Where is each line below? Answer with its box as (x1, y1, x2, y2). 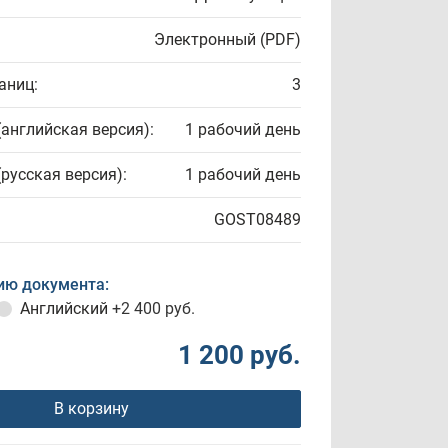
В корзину (53, 399, 129, 418)
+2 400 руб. (112, 299, 195, 318)
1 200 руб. (178, 340, 301, 370)
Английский (20, 299, 112, 318)
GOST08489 (214, 210, 301, 229)
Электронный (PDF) (154, 30, 301, 49)
